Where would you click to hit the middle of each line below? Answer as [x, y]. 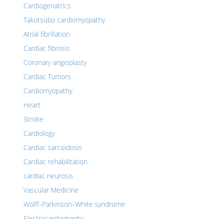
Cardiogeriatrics [47, 6]
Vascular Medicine [51, 190]
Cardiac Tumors [47, 77]
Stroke [33, 119]
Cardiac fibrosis [47, 48]
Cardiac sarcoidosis [53, 147]
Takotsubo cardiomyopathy [64, 20]
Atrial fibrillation [47, 34]
